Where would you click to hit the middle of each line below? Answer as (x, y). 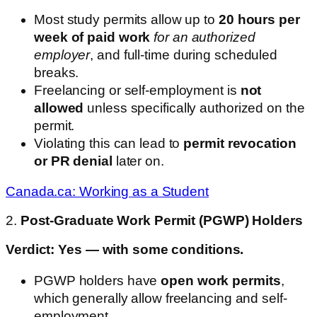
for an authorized (204, 37)
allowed (59, 108)
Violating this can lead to (109, 143)
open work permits (221, 280)
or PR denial (73, 161)
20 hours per (259, 19)
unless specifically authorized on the (194, 108)
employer (62, 54)
